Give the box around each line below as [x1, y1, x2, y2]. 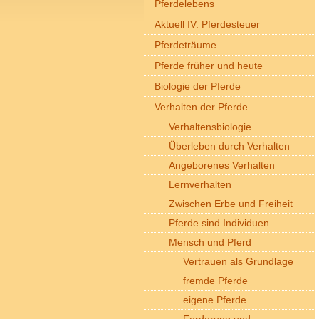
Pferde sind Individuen [169, 217, 269, 229]
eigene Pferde [183, 294, 246, 305]
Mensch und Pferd [169, 236, 251, 248]
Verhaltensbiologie [169, 121, 251, 132]
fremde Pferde [183, 275, 248, 286]
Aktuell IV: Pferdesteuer [155, 19, 260, 30]
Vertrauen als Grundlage [183, 256, 293, 267]
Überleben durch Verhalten [169, 140, 290, 152]
